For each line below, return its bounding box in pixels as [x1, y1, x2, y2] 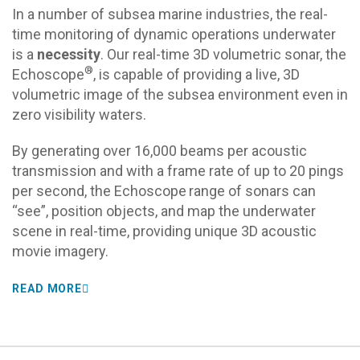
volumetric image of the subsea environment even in [12, 86, 348, 103]
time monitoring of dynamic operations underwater [12, 26, 336, 43]
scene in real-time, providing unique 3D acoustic [12, 223, 317, 239]
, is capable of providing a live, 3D [93, 66, 300, 83]
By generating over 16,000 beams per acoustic [12, 142, 307, 159]
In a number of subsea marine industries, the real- [12, 6, 328, 22]
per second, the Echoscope [12, 182, 186, 199]
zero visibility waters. [12, 106, 146, 123]
